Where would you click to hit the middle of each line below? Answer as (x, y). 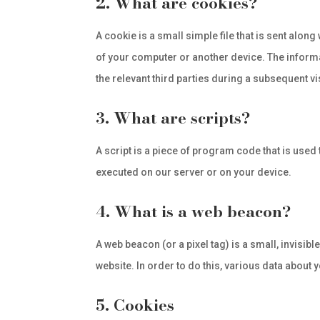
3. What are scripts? (173, 118)
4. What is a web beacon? (194, 211)
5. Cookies (135, 305)
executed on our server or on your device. (194, 172)
